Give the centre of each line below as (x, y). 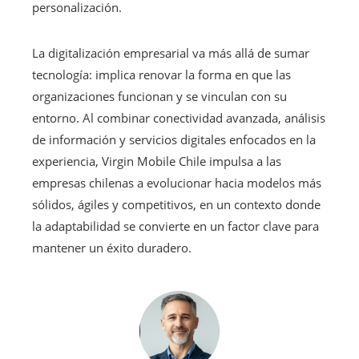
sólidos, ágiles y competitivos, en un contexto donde (176, 204)
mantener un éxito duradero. (112, 247)
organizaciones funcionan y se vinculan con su (159, 96)
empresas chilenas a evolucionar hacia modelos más (177, 182)
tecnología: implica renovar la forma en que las (161, 74)
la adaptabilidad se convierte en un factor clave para (175, 226)
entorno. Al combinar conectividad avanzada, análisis (179, 117)
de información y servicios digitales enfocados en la (174, 139)
